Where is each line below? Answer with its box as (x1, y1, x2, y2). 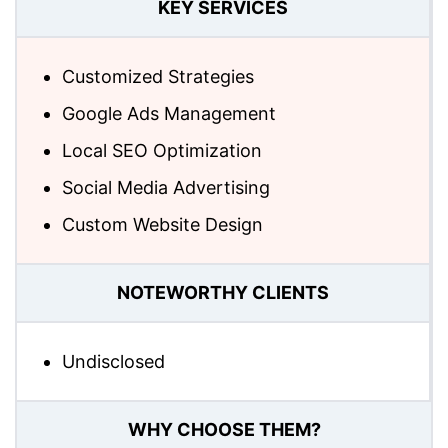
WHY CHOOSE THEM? (127, 419, 321, 441)
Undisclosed (62, 350, 165, 372)
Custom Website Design (62, 213, 263, 235)
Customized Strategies (62, 65, 254, 87)
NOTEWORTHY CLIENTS (117, 282, 329, 304)
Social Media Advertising (62, 176, 270, 198)
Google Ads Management (62, 102, 276, 124)
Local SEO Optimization (62, 139, 262, 161)
